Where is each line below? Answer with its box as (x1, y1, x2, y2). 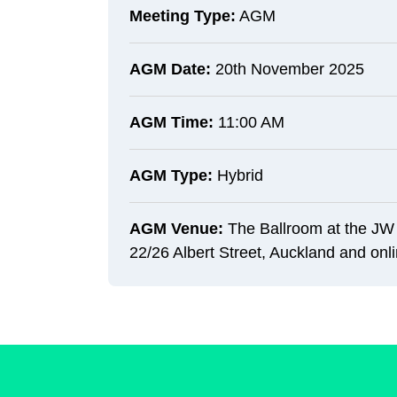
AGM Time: (129, 113, 214, 131)
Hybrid (213, 167, 263, 184)
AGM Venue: (129, 220, 223, 237)
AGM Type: (129, 167, 213, 184)
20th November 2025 (211, 60, 364, 78)
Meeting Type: (129, 7, 236, 25)
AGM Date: (129, 60, 211, 78)
